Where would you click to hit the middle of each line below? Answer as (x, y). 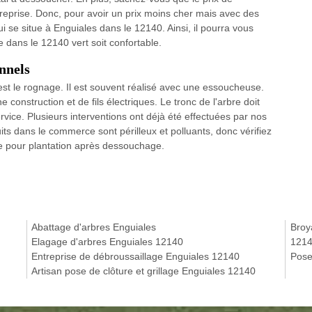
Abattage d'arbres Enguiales (94, 227)
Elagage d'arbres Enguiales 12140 (108, 242)
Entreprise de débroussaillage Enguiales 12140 (136, 256)
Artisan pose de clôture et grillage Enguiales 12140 (144, 271)
